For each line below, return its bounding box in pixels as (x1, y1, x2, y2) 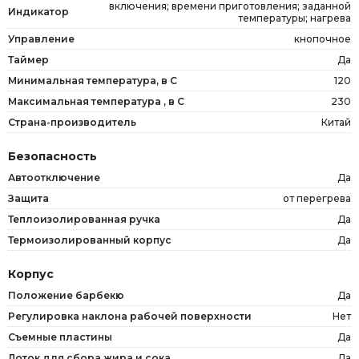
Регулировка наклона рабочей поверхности (8, 309, 252, 322)
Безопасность (8, 148, 97, 163)
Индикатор (8, 6, 69, 18)
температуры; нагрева (238, 11, 351, 24)
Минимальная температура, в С (8, 74, 177, 87)
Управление (8, 32, 75, 45)
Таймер (8, 53, 49, 66)
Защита (8, 192, 49, 204)
